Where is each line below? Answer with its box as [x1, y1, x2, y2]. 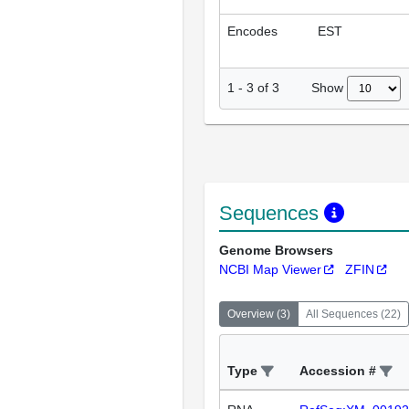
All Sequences [306, 308, 378, 321]
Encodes [227, 23, 278, 38]
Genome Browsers [219, 243, 333, 258]
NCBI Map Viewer [219, 262, 321, 278]
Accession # [299, 363, 376, 379]
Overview [227, 308, 274, 321]
